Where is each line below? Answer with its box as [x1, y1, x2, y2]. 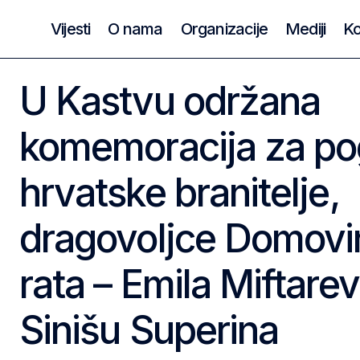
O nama [108, 18, 163, 39]
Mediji [285, 18, 326, 39]
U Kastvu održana [19, 77, 321, 125]
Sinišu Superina [19, 306, 279, 354]
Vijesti [51, 18, 91, 39]
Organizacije [180, 18, 268, 39]
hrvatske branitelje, [19, 169, 340, 216]
